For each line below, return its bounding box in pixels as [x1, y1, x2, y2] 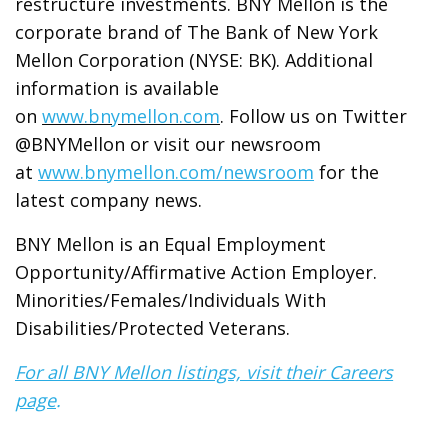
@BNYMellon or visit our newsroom [15, 132, 322, 156]
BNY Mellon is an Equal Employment [15, 232, 327, 256]
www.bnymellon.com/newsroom [38, 160, 315, 184]
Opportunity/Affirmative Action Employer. [15, 260, 378, 284]
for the [314, 160, 380, 184]
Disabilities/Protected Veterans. [15, 316, 291, 340]
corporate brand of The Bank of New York [15, 20, 379, 44]
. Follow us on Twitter [220, 104, 408, 128]
